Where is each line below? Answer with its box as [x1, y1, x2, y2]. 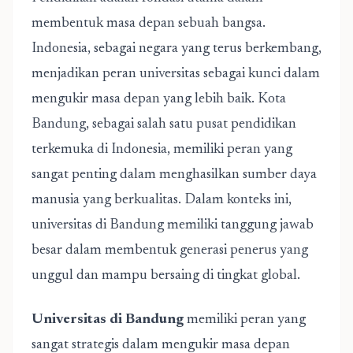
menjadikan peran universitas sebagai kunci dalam [32, 67, 320, 81]
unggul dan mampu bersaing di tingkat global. [32, 269, 300, 283]
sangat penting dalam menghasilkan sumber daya [32, 168, 317, 182]
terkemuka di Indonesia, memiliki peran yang [32, 143, 292, 157]
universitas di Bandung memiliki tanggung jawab [32, 218, 314, 232]
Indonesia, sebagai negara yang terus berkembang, [32, 42, 321, 56]
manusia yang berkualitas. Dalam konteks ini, [32, 193, 292, 207]
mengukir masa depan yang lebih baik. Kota [32, 92, 286, 106]
